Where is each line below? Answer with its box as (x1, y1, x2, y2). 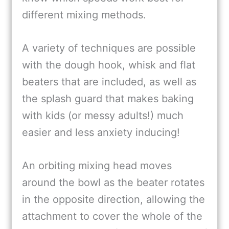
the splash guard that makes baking (22, 93, 194, 105)
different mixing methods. (22, 9, 146, 21)
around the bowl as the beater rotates (22, 176, 204, 189)
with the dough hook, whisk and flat (22, 59, 195, 72)
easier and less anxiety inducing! (22, 126, 180, 139)
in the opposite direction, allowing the (22, 193, 205, 206)
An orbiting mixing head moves (22, 159, 172, 172)
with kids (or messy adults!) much (22, 109, 184, 122)
